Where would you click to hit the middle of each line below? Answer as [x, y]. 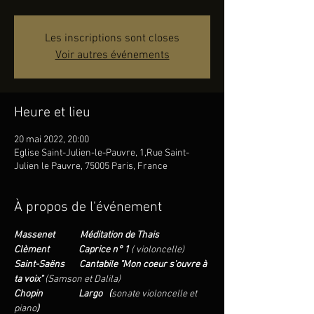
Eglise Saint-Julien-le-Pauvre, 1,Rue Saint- [102, 153]
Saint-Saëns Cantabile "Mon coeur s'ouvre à [111, 265]
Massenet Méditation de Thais [87, 235]
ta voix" [29, 279]
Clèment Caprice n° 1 [73, 250]
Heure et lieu [52, 113]
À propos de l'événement [88, 207]
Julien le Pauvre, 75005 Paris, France [91, 166]
